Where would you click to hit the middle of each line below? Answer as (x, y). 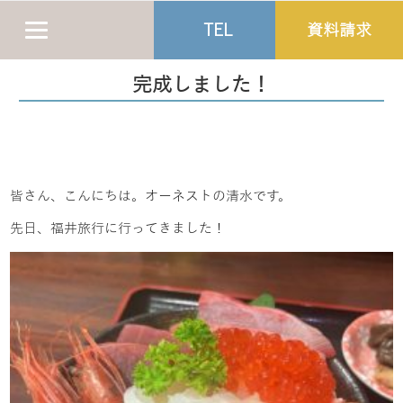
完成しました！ (201, 85)
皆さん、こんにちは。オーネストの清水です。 (151, 196)
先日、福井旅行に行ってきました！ (118, 228)
